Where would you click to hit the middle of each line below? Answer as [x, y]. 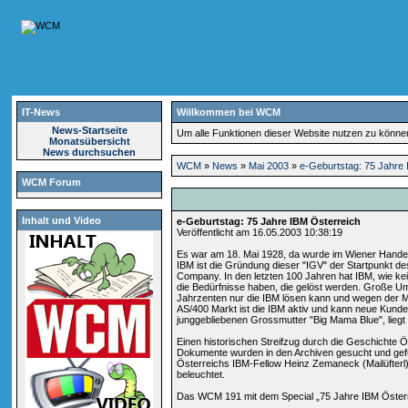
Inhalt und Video [62, 220]
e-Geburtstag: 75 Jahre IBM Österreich [269, 222]
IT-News [41, 112]
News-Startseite [89, 130]
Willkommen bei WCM [229, 112]
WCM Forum [52, 183]
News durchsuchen [90, 152]
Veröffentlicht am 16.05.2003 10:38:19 [260, 233]
